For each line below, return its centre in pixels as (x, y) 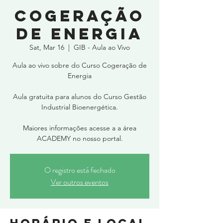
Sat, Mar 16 (47, 47)
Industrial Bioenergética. (80, 107)
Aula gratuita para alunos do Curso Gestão (80, 97)
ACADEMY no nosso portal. (80, 138)
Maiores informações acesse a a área (80, 128)
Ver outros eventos (80, 182)
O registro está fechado (80, 170)
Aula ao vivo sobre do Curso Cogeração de (80, 65)
